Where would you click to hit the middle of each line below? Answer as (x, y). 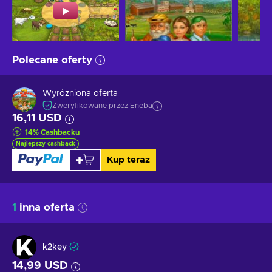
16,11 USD (37, 118)
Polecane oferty (52, 59)
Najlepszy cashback (46, 144)
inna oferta (46, 207)
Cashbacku (60, 132)
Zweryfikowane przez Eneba (102, 106)
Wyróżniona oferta (80, 94)
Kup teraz (128, 160)
